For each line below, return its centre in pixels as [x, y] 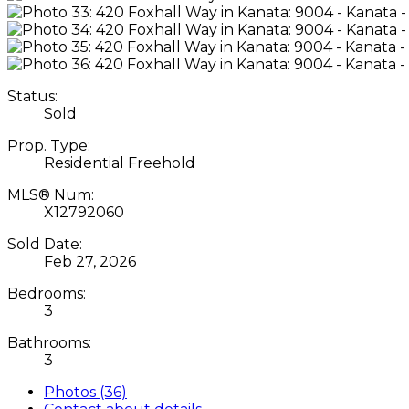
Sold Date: [45, 244]
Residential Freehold [120, 163]
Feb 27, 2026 [90, 261]
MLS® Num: [51, 194]
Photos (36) [85, 392]
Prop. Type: [49, 145]
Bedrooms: [47, 293]
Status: [32, 96]
